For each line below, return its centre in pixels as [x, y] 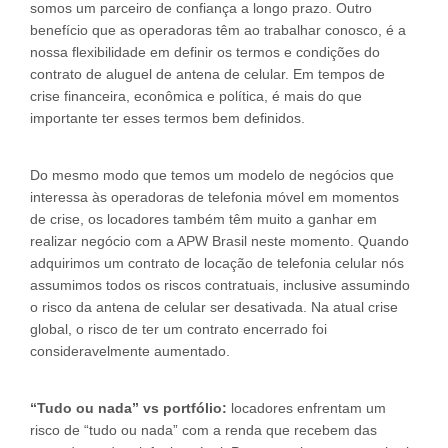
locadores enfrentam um [306, 408]
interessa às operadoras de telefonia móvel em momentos [214, 197]
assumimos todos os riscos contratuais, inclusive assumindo [220, 285]
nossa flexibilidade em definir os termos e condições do [205, 52]
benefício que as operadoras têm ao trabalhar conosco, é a [218, 30]
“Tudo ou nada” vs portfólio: [128, 408]
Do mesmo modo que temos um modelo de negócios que [212, 175]
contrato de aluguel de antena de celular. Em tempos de [207, 74]
